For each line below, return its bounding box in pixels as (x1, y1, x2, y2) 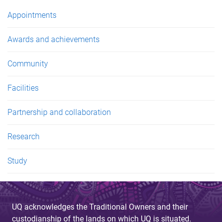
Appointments (7, 10, 56, 20)
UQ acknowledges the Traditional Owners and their (12, 202, 188, 212)
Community (7, 59, 48, 68)
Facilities (7, 83, 39, 93)
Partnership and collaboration (7, 108, 111, 117)
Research (7, 132, 40, 141)
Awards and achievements (7, 35, 100, 44)
